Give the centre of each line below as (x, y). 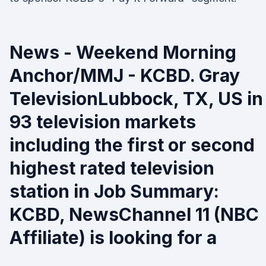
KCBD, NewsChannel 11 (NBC (134, 214)
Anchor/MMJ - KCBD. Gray (125, 75)
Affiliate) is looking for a (115, 237)
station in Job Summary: (114, 191)
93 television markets (103, 122)
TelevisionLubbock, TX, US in (136, 99)
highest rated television (112, 168)
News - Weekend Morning (123, 52)
